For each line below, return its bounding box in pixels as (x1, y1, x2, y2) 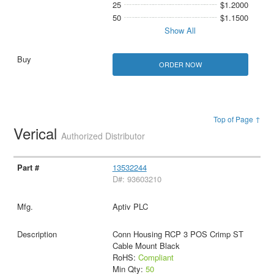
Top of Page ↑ (213, 113, 261, 124)
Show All (165, 24, 196, 36)
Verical (13, 122, 62, 144)
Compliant (138, 251, 174, 263)
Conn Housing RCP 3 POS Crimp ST (112, 228, 243, 240)
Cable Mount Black (112, 239, 180, 251)
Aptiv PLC (112, 200, 148, 212)
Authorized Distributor (61, 129, 146, 142)
